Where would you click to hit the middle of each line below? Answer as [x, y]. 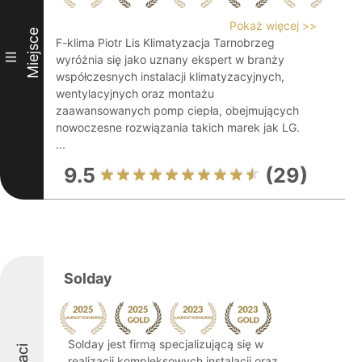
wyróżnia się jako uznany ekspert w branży [170, 59]
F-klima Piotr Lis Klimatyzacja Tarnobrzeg [165, 42]
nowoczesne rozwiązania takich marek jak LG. [178, 127]
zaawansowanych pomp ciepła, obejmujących [177, 110]
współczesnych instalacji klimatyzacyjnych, [170, 76]
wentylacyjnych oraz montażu [135, 93]
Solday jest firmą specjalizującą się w [166, 344]
